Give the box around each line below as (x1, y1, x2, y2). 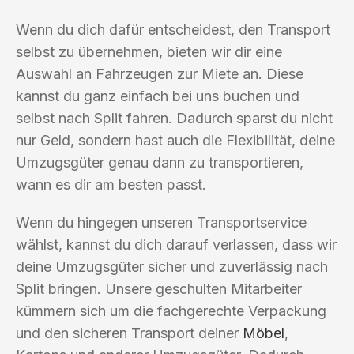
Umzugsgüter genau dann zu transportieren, (16, 153, 303, 171)
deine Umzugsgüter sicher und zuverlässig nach (16, 258, 328, 275)
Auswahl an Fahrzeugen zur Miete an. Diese (16, 65, 303, 82)
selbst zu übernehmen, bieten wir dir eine (16, 43, 282, 60)
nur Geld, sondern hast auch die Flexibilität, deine (16, 131, 335, 149)
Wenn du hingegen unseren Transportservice (16, 213, 307, 231)
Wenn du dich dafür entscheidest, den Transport (16, 21, 330, 38)
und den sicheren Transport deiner (16, 324, 243, 341)
